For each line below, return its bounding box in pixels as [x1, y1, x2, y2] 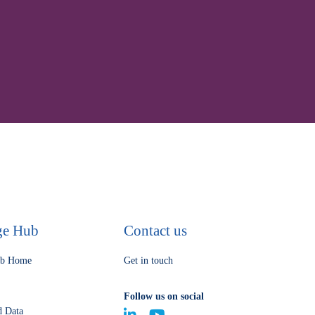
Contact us [123, 221, 187, 239]
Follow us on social [123, 290, 204, 302]
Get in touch [123, 255, 173, 266]
